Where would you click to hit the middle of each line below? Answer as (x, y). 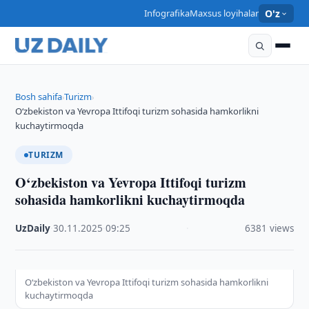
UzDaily (33, 228)
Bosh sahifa (39, 97)
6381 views (269, 228)
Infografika (167, 13)
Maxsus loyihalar (224, 13)
